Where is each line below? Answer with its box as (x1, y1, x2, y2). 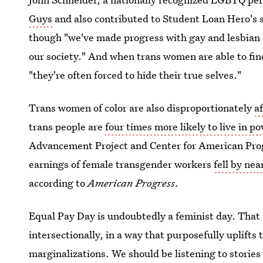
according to (29, 176, 88, 190)
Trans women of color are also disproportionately (29, 101, 255, 114)
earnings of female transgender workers (29, 157, 214, 171)
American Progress (87, 176, 176, 190)
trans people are (29, 120, 106, 133)
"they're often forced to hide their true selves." (29, 68, 242, 82)
